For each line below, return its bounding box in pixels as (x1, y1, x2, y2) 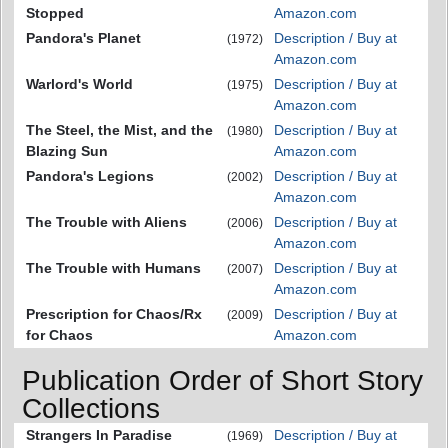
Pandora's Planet (26, 29, 141, 46)
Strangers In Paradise (26, 427, 172, 444)
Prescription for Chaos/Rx (26, 305, 202, 322)
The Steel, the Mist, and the (26, 121, 213, 138)
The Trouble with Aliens (26, 213, 187, 230)
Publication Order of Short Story (22, 365, 423, 397)
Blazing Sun (26, 142, 108, 159)
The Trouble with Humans (26, 259, 201, 276)
